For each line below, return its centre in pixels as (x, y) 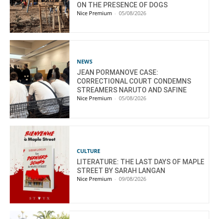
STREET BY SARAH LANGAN (121, 171)
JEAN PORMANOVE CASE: (118, 73)
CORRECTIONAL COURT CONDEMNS (134, 81)
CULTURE (89, 151)
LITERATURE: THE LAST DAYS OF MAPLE (141, 162)
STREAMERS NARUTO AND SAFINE (132, 90)
